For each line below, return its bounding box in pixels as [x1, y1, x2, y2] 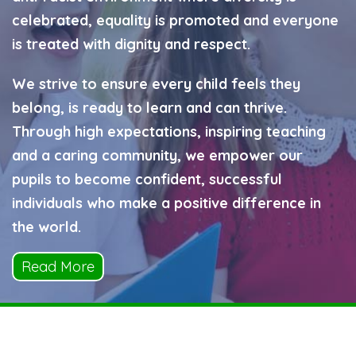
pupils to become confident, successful [12, 170, 282, 188]
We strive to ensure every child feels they [12, 75, 300, 93]
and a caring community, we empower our [12, 146, 303, 164]
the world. [12, 218, 81, 236]
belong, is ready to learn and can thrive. [12, 99, 287, 117]
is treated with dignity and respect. [12, 35, 250, 53]
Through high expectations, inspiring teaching [12, 122, 326, 141]
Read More [21, 257, 95, 276]
